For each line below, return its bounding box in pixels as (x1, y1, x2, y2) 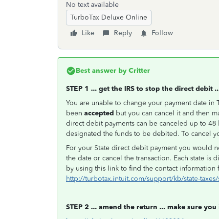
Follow (152, 29, 173, 37)
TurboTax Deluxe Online (70, 13, 147, 22)
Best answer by (76, 66, 127, 75)
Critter (127, 66, 150, 75)
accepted (84, 109, 116, 117)
